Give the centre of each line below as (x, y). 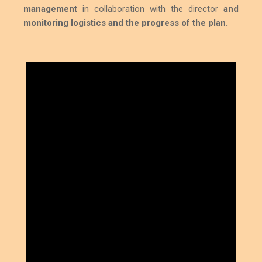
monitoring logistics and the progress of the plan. (126, 23)
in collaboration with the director (150, 8)
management (50, 8)
